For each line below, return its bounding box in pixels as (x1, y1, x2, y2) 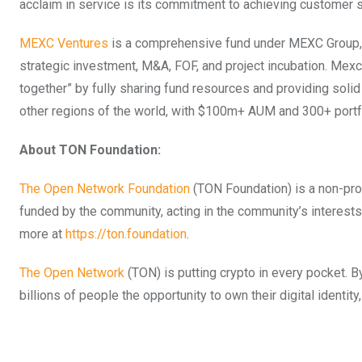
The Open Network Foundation (19, 180, 190, 196)
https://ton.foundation (65, 225, 187, 242)
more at (19, 225, 65, 242)
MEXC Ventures (19, 35, 108, 51)
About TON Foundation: (19, 141, 161, 158)
